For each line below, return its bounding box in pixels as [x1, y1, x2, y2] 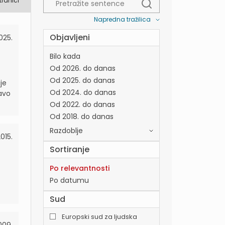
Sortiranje [50, 144, 89, 155]
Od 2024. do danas [50, 87, 116, 97]
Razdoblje [50, 126, 83, 136]
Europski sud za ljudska [62, 212, 137, 221]
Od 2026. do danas [50, 63, 116, 73]
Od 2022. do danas [50, 99, 115, 109]
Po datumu [50, 175, 89, 185]
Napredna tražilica [94, 15, 151, 24]
